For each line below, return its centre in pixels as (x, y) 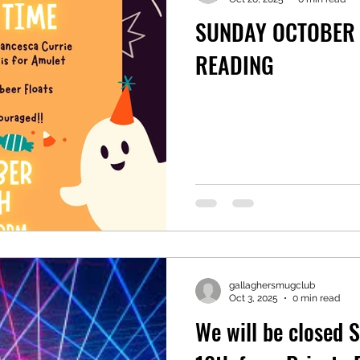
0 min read (316, 298)
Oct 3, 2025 (254, 298)
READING (235, 65)
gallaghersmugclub (272, 285)
